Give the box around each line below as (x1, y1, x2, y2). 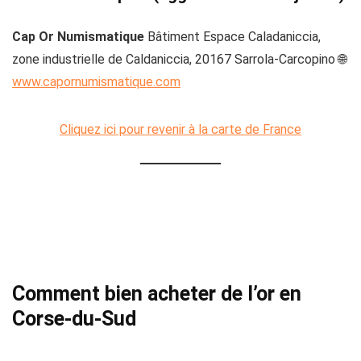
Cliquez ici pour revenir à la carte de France (60, 122, 301, 138)
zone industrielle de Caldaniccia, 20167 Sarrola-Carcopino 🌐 (12, 52, 346, 68)
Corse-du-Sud (12, 307, 136, 331)
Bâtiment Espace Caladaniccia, (144, 29, 321, 45)
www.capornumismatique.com (12, 74, 180, 90)
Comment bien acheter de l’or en (12, 282, 301, 306)
